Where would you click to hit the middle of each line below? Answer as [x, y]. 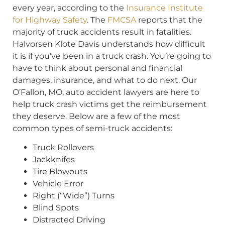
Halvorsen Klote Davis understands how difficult [109, 44]
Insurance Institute [164, 8]
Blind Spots [56, 208]
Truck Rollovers [63, 148]
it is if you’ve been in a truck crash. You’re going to [112, 56]
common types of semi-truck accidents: [92, 128]
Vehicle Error [58, 184]
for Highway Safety [50, 20]
